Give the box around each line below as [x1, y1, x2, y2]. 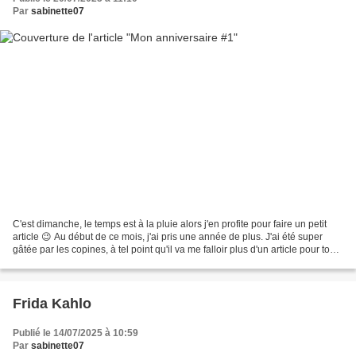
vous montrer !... [13, 256, 81, 268]
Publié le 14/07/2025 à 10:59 [13, 327, 138, 339]
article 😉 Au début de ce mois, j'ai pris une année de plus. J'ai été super [13, 230, 323, 242]
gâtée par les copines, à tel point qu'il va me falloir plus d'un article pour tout [13, 243, 338, 255]
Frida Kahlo [13, 295, 91, 311]
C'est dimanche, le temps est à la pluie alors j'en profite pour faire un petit [13, 218, 327, 230]
